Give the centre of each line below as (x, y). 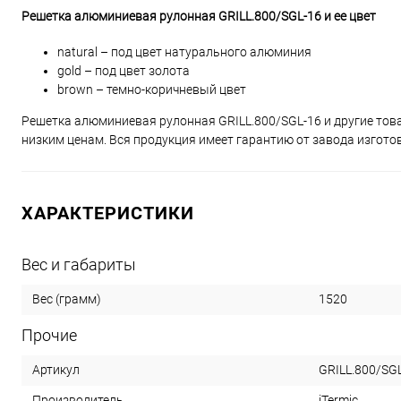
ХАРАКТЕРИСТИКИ (108, 213)
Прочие (49, 335)
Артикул (56, 370)
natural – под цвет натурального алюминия (184, 51)
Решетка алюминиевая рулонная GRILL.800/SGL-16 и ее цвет (199, 17)
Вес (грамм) (67, 299)
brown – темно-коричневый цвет (152, 89)
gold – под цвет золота (124, 70)
